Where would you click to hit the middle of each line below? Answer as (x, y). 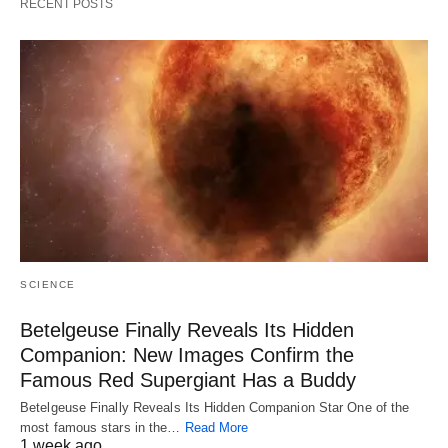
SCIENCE (48, 284)
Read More (216, 427)
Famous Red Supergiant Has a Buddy (188, 379)
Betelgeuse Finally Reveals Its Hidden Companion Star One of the (215, 407)
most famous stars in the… (102, 427)
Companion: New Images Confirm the (187, 354)
